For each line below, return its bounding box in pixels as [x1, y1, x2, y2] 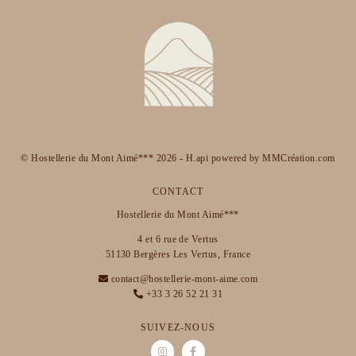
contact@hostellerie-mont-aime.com [110, 273, 258, 284]
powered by [208, 152, 263, 164]
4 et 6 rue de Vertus [137, 233, 219, 245]
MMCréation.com [262, 152, 335, 164]
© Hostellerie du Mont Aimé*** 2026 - [21, 152, 186, 164]
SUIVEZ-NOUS [140, 321, 216, 333]
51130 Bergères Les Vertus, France [105, 248, 251, 260]
